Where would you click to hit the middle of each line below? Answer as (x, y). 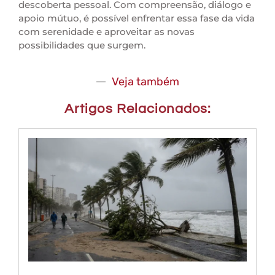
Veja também (145, 82)
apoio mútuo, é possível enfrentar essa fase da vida (137, 18)
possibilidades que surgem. (82, 45)
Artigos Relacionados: (137, 109)
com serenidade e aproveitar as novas (107, 31)
